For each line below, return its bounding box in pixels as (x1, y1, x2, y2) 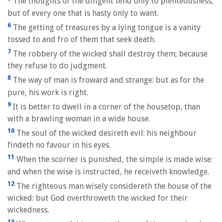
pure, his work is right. (7, 87, 88, 97)
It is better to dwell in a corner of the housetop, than (11, 102, 200, 111)
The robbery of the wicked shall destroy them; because (11, 49, 208, 59)
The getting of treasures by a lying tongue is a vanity (11, 22, 201, 32)
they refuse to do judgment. (7, 61, 107, 71)
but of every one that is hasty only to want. (7, 8, 159, 18)
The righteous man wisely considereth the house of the (14, 181, 212, 191)
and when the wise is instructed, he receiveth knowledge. (7, 166, 209, 176)
